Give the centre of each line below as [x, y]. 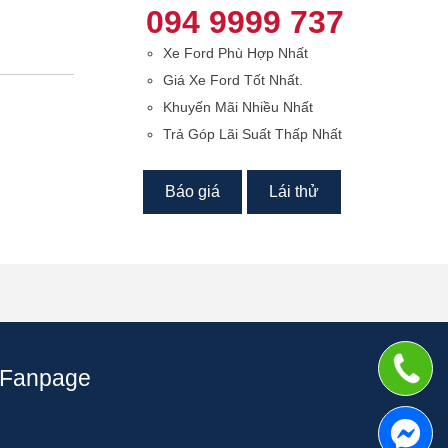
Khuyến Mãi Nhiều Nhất [238, 107]
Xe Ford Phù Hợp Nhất [236, 53]
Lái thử [294, 191]
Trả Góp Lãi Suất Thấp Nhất [253, 134]
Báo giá [193, 191]
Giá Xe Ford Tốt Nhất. [233, 80]
